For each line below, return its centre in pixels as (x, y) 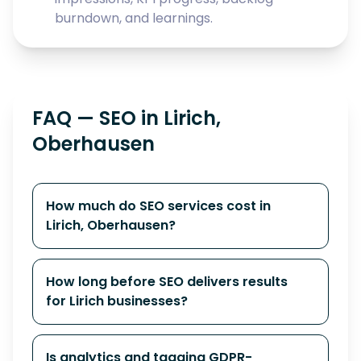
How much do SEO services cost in (158, 206)
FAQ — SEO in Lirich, (127, 118)
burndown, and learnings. (134, 18)
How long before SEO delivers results (167, 282)
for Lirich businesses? (117, 301)
